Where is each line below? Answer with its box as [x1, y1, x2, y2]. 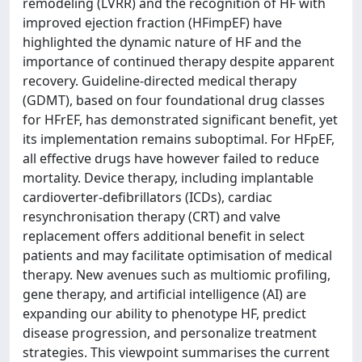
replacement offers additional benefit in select [23, 227, 305, 245]
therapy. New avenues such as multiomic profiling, [23, 266, 330, 284]
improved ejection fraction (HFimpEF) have [23, 14, 282, 32]
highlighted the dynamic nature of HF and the [23, 33, 301, 51]
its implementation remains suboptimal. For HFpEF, [23, 130, 335, 148]
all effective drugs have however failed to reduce [23, 149, 319, 167]
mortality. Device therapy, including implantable [23, 169, 314, 187]
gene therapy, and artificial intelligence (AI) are [23, 285, 306, 303]
